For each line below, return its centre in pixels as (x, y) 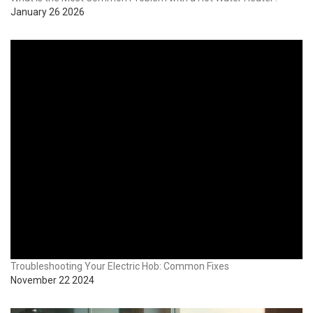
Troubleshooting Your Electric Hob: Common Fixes (120, 266)
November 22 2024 (52, 280)
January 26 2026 (48, 12)
